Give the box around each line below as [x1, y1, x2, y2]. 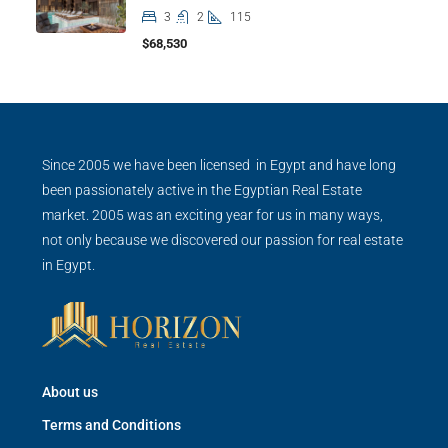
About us [42, 384, 98, 401]
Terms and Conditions [42, 417, 181, 434]
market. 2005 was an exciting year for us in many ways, [42, 206, 383, 223]
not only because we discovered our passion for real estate [42, 231, 403, 248]
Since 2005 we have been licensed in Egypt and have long [42, 156, 396, 173]
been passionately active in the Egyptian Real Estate [42, 181, 362, 198]
